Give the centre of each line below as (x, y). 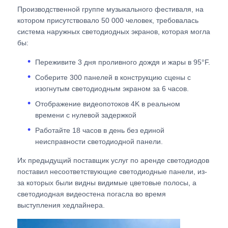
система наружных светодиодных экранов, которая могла (114, 31)
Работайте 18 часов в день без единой (100, 130)
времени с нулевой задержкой (86, 115)
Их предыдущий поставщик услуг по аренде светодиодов (113, 160)
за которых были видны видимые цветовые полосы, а (107, 182)
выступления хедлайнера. (61, 205)
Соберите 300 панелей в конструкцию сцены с (113, 77)
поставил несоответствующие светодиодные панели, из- (112, 171)
